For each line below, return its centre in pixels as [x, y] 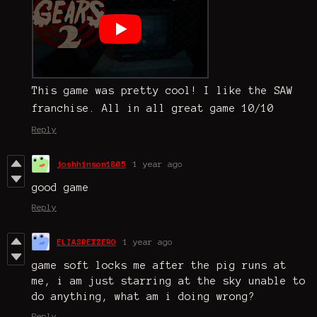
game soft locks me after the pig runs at [159, 266]
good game [60, 188]
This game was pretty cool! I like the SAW [162, 91]
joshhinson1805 [91, 164]
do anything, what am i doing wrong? [143, 297]
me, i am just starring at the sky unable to [169, 281]
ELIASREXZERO [86, 242]
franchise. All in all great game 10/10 [153, 109]
